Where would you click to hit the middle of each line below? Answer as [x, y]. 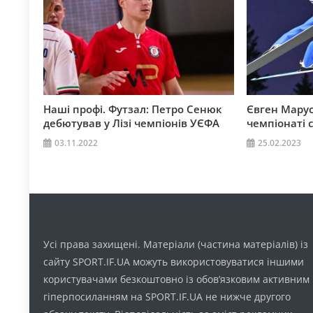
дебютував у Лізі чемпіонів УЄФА [132, 123]
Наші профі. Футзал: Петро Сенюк [133, 109]
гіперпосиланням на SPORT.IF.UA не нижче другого [167, 297]
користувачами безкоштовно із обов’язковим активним [177, 279]
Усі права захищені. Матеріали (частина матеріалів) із [176, 245]
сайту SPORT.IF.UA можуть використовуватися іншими [174, 262]
